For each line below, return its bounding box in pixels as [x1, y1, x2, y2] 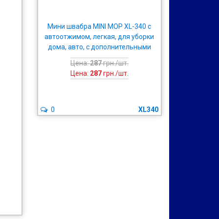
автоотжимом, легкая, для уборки [44, 33, 154, 41]
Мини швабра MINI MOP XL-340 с [47, 22, 152, 30]
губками [86, 53, 113, 61]
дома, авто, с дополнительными [47, 43, 151, 51]
